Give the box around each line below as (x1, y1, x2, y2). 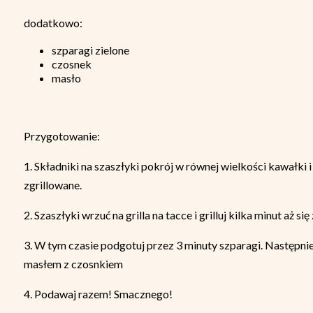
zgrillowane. (24, 178, 82, 192)
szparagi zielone (52, 43, 129, 57)
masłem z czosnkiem (24, 257, 123, 271)
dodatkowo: (24, 16, 82, 30)
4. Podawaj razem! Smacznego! (24, 287, 173, 301)
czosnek (52, 57, 92, 71)
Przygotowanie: (24, 129, 100, 143)
